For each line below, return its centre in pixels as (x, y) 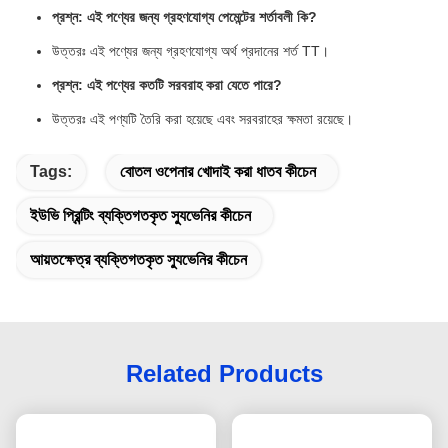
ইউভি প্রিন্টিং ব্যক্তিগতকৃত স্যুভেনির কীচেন (140, 216)
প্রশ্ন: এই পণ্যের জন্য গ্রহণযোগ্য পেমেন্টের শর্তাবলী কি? (184, 17)
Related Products (224, 374)
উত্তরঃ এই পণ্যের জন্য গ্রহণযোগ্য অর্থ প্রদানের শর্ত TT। (190, 51)
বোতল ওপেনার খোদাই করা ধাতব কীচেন (218, 172)
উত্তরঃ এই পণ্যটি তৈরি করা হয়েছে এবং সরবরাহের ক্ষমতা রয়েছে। (202, 119)
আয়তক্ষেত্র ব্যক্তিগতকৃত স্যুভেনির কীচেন (138, 260)
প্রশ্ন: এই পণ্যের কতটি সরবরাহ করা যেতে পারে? (167, 85)
